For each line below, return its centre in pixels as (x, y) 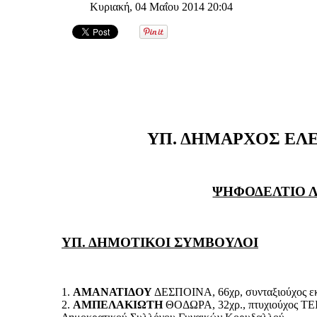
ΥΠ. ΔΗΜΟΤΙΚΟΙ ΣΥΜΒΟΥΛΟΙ (160, 242)
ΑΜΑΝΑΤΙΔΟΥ (113, 292)
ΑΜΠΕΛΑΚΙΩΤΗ (118, 304)
